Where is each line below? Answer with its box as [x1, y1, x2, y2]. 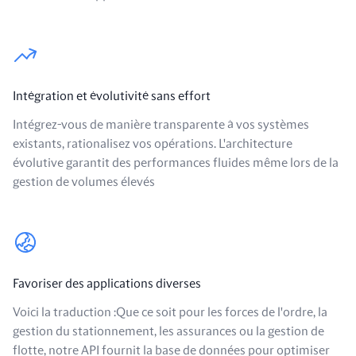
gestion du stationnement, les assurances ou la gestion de [13, 325, 324, 338]
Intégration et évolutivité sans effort [13, 90, 211, 103]
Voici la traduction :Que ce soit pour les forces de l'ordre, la [13, 306, 327, 319]
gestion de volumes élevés [13, 176, 155, 188]
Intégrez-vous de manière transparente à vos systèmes [13, 118, 309, 131]
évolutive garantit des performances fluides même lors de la [13, 157, 339, 169]
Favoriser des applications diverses [13, 277, 201, 290]
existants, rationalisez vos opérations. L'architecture [13, 137, 292, 150]
